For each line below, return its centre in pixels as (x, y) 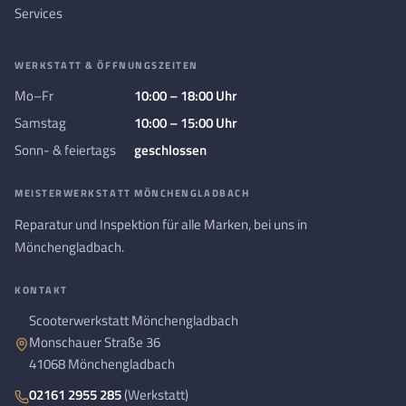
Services (39, 13)
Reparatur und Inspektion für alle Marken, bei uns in (161, 224)
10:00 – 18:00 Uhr (185, 96)
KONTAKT (41, 290)
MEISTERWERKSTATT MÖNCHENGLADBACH (132, 193)
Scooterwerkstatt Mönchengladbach (134, 320)
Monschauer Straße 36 (95, 342)
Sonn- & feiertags (65, 150)
